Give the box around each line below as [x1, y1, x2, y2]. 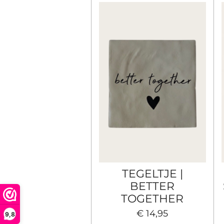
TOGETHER [121, 191, 184, 205]
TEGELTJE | [121, 166, 183, 180]
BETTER [130, 179, 175, 192]
